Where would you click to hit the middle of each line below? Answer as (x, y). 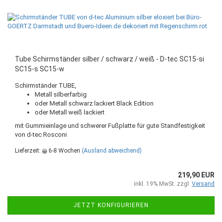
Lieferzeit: (28, 151)
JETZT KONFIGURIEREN (111, 205)
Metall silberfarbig (61, 94)
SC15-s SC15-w (40, 69)
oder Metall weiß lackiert (70, 112)
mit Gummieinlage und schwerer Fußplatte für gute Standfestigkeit (110, 126)
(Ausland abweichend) (112, 151)
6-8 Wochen (64, 151)
